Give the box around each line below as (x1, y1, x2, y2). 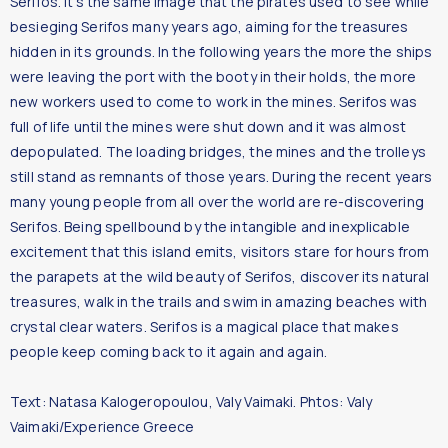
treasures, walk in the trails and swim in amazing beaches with (10, 291, 428, 311)
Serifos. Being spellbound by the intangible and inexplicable (10, 216, 410, 236)
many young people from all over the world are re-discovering (10, 191, 424, 211)
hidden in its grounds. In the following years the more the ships (10, 41, 433, 61)
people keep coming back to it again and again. (10, 341, 327, 361)
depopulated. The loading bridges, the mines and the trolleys (10, 141, 426, 161)
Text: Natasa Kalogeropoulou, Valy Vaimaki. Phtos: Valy (10, 391, 373, 411)
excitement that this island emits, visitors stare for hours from (10, 241, 430, 261)
